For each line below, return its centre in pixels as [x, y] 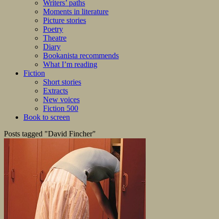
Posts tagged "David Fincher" [50, 134]
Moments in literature [76, 12]
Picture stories [65, 21]
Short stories [62, 82]
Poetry [53, 29]
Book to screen [47, 117]
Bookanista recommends [81, 56]
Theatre [55, 38]
